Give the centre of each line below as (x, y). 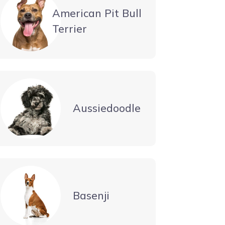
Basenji (91, 196)
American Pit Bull (97, 13)
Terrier (69, 28)
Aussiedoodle (107, 108)
